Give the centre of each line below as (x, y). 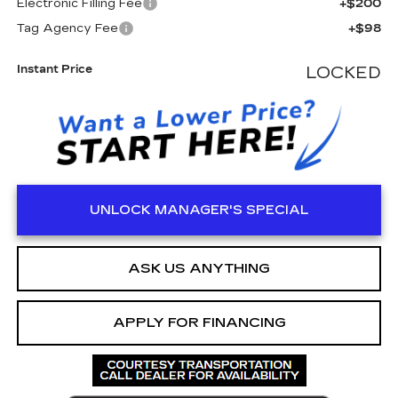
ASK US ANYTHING (199, 268)
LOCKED (344, 72)
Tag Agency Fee (67, 28)
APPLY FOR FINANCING (199, 322)
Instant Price (54, 69)
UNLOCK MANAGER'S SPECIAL (199, 210)
